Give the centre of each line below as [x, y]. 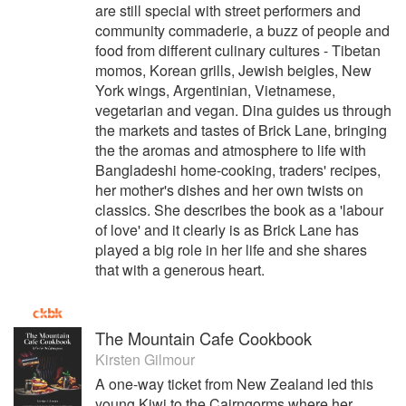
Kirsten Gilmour [145, 359]
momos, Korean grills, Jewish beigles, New [233, 70]
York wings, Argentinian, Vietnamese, [215, 90]
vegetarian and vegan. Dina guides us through [243, 110]
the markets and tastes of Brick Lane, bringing [241, 130]
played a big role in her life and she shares [231, 250]
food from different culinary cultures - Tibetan [238, 50]
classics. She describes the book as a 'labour [239, 210]
